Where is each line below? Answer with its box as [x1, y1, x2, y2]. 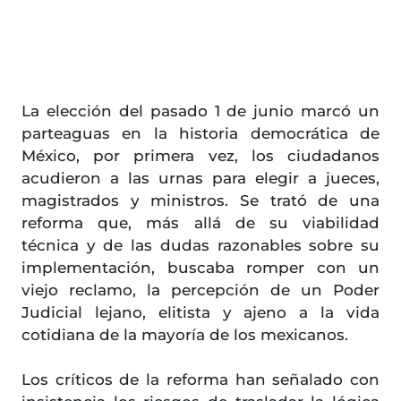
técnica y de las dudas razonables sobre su [21, 236, 380, 255]
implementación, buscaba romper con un [21, 259, 380, 277]
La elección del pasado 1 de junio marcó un [21, 102, 380, 121]
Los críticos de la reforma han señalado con [21, 371, 380, 389]
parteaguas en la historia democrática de [21, 124, 380, 143]
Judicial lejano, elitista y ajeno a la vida [21, 303, 380, 322]
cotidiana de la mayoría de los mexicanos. [21, 326, 348, 345]
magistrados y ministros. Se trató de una [21, 192, 380, 210]
